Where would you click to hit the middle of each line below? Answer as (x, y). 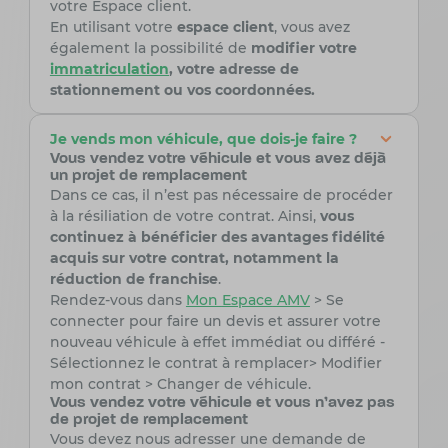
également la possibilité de (150, 48)
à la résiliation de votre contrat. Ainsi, (184, 216)
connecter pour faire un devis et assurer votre (215, 321)
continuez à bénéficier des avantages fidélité (217, 237)
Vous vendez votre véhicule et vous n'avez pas (222, 403)
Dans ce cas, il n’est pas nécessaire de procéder (221, 195)
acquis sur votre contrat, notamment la (194, 258)
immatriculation (109, 69)
